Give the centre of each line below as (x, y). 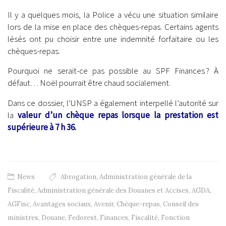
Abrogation (78, 177)
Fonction (175, 217)
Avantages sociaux (62, 204)
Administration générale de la (146, 177)
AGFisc (19, 204)
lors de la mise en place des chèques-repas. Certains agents (113, 27)
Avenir (104, 204)
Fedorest (82, 217)
